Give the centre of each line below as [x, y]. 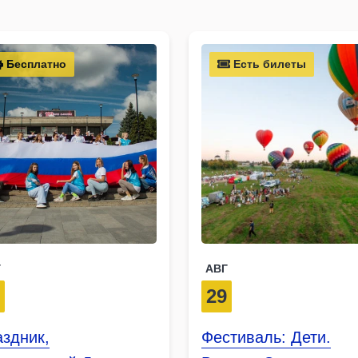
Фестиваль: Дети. [266, 338]
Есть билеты [268, 64]
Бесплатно [35, 64]
